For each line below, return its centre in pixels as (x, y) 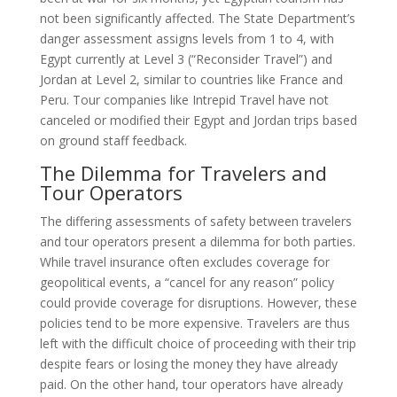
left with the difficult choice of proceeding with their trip (198, 344)
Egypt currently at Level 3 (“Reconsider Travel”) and (186, 59)
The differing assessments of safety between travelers (195, 222)
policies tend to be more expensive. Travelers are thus (195, 323)
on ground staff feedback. (113, 141)
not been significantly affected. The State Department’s (197, 19)
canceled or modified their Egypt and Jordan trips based (198, 121)
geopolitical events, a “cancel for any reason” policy (187, 283)
